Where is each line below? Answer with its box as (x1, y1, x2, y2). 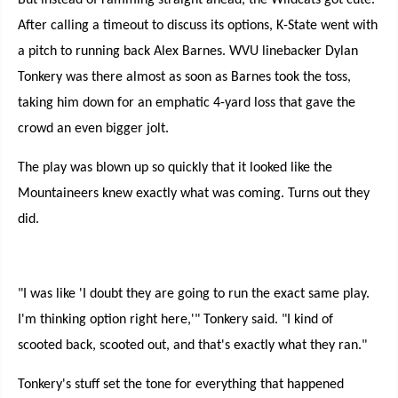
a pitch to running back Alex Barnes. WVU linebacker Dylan (18, 44, 358, 59)
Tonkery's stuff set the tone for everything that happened (18, 378, 344, 392)
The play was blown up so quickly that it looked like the (18, 161, 332, 175)
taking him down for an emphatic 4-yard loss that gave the (18, 96, 355, 110)
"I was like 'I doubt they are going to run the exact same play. (18, 287, 370, 301)
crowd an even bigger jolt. (18, 122, 169, 136)
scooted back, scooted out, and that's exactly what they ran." (18, 338, 367, 353)
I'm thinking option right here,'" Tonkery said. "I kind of (18, 313, 333, 327)
